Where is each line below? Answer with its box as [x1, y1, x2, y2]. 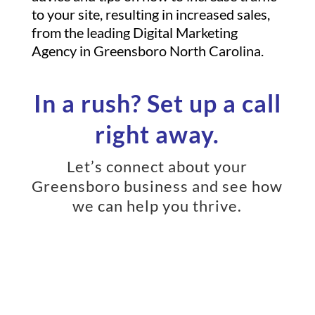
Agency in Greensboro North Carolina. [31, 42, 264, 59]
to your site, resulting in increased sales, [31, 6, 270, 22]
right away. [95, 120, 220, 148]
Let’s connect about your [67, 157, 248, 176]
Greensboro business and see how [32, 176, 283, 195]
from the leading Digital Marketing [31, 24, 238, 41]
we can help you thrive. [72, 196, 243, 215]
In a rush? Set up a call [33, 89, 281, 117]
